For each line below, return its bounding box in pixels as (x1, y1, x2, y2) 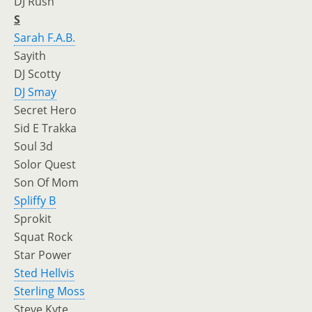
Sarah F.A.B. (14, 30, 75, 45)
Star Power (14, 247, 72, 263)
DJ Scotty (14, 66, 61, 81)
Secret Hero (14, 102, 77, 118)
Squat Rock (14, 229, 72, 244)
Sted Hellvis (14, 265, 75, 281)
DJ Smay (14, 84, 56, 100)
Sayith (14, 48, 46, 63)
